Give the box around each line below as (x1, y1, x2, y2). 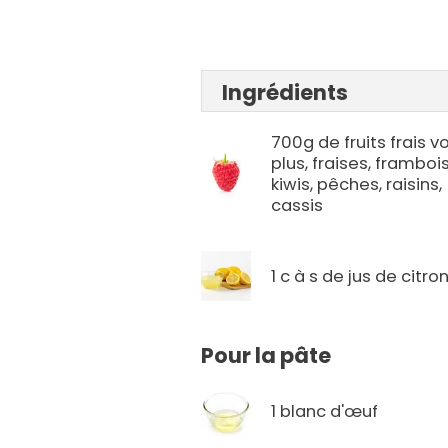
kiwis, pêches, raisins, (271, 173, 443, 197)
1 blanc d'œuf (271, 399, 379, 423)
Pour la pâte (201, 341, 332, 371)
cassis (271, 194, 324, 218)
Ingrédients (222, 78, 349, 108)
